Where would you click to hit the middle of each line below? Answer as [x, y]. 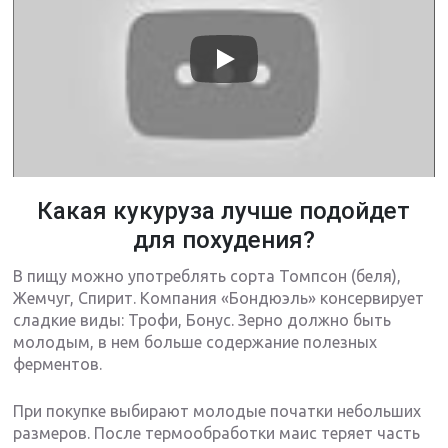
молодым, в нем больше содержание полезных [195, 342]
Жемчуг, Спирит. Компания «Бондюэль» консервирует [219, 298]
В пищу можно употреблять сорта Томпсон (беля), [207, 276]
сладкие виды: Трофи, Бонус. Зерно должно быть [202, 320]
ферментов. [58, 364]
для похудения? [223, 240]
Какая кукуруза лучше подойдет [224, 211]
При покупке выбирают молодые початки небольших [217, 411]
